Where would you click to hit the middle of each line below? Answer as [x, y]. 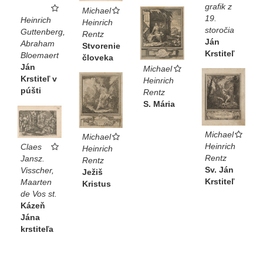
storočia [219, 30]
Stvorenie [101, 45]
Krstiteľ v [39, 79]
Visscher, [37, 171]
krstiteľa [37, 229]
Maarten [36, 182]
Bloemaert [40, 55]
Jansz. [33, 159]
